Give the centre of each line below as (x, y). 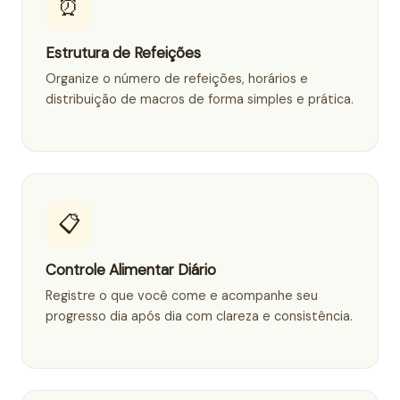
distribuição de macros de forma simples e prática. (200, 99)
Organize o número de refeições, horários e (177, 78)
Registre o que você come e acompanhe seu (182, 295)
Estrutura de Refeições (123, 52)
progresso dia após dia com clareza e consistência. (199, 316)
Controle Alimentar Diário (131, 269)
